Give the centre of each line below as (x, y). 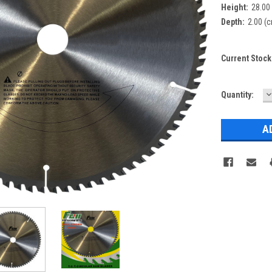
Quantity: (237, 94)
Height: (234, 7)
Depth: (233, 22)
